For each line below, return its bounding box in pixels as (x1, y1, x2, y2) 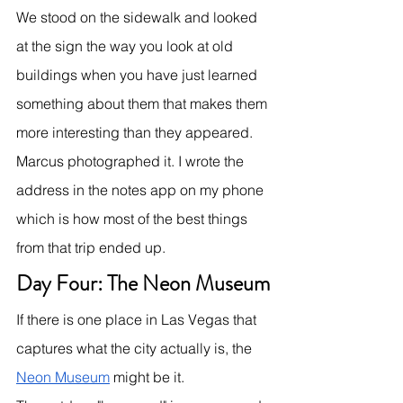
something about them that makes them (16, 94, 271, 112)
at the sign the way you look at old (16, 36, 237, 55)
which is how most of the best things (16, 209, 251, 228)
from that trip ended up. (16, 237, 166, 256)
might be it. (110, 367, 184, 386)
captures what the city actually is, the (16, 338, 255, 357)
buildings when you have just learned (16, 65, 261, 84)
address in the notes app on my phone (16, 180, 267, 199)
